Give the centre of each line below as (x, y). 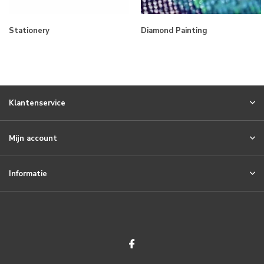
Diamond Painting (174, 31)
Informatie (28, 174)
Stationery (29, 31)
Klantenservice (37, 103)
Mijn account (33, 139)
